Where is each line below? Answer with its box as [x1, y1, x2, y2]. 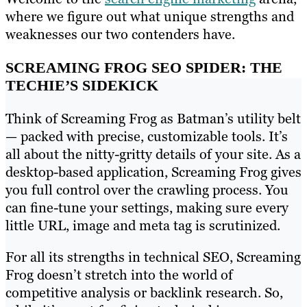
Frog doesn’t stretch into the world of [5, 265, 233, 284]
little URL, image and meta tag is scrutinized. [5, 216, 284, 234]
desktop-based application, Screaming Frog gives [5, 162, 302, 181]
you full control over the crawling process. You [5, 180, 288, 199]
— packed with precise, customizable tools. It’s [5, 127, 288, 145]
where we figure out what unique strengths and [5, 8, 294, 26]
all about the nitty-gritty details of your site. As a [5, 145, 301, 163]
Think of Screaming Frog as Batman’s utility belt [5, 109, 301, 127]
